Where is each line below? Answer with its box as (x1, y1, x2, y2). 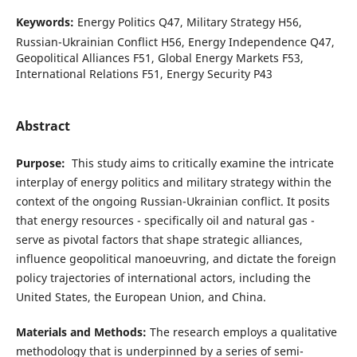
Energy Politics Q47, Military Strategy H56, (76, 14, 302, 29)
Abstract (15, 117, 70, 135)
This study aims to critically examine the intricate (71, 155, 334, 171)
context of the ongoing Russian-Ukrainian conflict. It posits (15, 194, 330, 210)
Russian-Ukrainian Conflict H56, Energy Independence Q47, (15, 33, 335, 49)
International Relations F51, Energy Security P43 (15, 65, 273, 81)
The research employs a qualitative (149, 324, 337, 340)
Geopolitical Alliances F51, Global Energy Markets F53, (15, 49, 304, 65)
